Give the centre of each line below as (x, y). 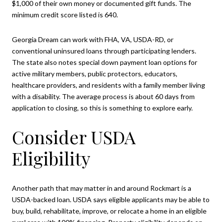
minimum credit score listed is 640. (65, 14)
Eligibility (51, 158)
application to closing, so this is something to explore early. (102, 108)
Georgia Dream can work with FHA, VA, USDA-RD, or (93, 39)
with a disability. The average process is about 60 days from (103, 96)
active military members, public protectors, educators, (95, 73)
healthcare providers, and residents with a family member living (109, 85)
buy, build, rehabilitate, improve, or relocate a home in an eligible (109, 211)
